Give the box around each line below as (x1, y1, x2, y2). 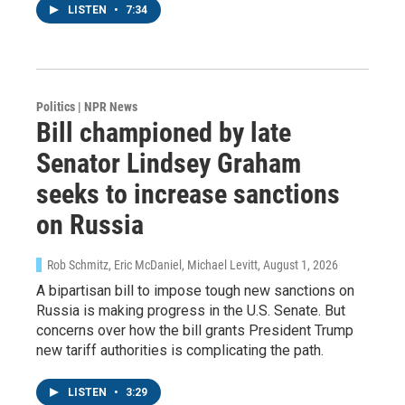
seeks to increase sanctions (36, 177, 340, 210)
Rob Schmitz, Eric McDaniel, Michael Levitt (47, 257, 258, 272)
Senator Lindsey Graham (36, 146, 301, 179)
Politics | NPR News (36, 99, 137, 114)
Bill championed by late (36, 116, 291, 148)
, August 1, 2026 (258, 257, 338, 272)
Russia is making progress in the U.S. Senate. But (36, 301, 345, 319)
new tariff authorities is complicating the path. (36, 341, 324, 359)
